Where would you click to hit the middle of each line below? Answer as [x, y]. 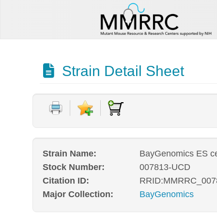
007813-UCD [165, 167]
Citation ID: [66, 181]
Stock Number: [74, 167]
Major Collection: [78, 194]
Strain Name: [70, 154]
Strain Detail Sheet [121, 71]
